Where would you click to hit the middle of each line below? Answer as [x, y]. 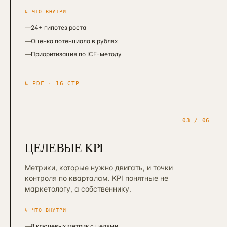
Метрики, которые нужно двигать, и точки [99, 167]
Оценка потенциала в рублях [74, 41]
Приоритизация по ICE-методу [76, 54]
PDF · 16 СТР [56, 83]
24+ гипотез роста [59, 28]
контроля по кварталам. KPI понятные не [97, 178]
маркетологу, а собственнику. [78, 189]
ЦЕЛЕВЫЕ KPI [64, 147]
